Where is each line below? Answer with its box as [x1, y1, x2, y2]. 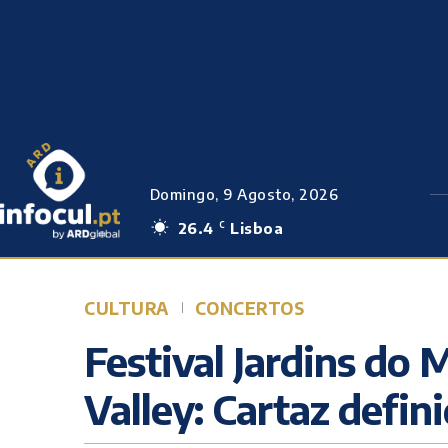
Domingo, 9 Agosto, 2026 [149, 185, 339, 203]
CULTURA [84, 297, 169, 319]
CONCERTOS [194, 297, 304, 319]
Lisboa [230, 219, 284, 237]
